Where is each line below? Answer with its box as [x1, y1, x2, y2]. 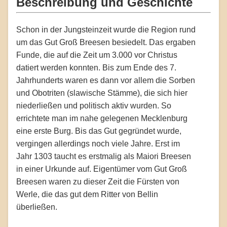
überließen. [16, 202, 57, 211]
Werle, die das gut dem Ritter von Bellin [16, 190, 158, 199]
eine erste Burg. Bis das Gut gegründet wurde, [16, 126, 181, 135]
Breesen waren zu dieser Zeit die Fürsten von [16, 177, 179, 186]
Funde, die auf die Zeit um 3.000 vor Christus [16, 50, 177, 59]
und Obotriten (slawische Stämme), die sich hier [16, 88, 187, 97]
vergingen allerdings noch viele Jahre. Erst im [16, 139, 180, 148]
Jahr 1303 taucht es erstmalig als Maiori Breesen [16, 152, 191, 161]
